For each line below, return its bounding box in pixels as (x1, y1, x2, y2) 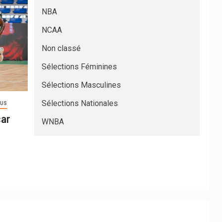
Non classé (41, 44, 81, 54)
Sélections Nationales (41, 99, 118, 109)
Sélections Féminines (41, 62, 117, 72)
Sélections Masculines (41, 80, 121, 90)
